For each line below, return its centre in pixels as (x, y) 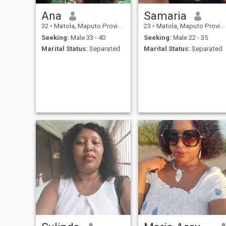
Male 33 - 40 (87, 37)
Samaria (165, 16)
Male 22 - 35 (189, 37)
